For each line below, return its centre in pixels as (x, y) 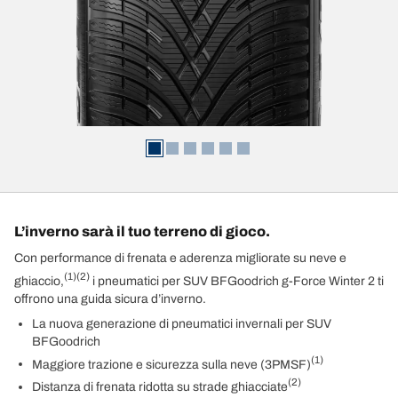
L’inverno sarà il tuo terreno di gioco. (142, 231)
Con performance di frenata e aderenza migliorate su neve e (180, 258)
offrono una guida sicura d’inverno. (110, 298)
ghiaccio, (39, 281)
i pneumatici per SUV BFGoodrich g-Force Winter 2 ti (237, 281)
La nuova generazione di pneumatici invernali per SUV (182, 323)
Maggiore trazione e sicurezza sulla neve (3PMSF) (171, 364)
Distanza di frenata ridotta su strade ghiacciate (160, 386)
